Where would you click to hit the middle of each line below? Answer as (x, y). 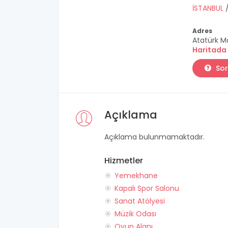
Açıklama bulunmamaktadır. (154, 137)
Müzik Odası (135, 214)
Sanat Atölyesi (140, 201)
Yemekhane (136, 176)
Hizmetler (124, 161)
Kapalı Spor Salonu (147, 188)
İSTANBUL (209, 8)
